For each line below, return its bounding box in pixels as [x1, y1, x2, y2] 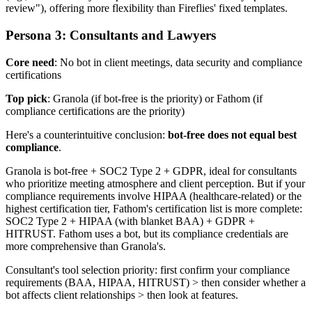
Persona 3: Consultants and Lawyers [6, 28, 216, 43]
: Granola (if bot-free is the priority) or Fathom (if [47, 92, 263, 104]
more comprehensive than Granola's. [6, 240, 166, 252]
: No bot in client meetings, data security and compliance [54, 56, 302, 68]
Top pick [6, 92, 47, 104]
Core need [6, 56, 54, 68]
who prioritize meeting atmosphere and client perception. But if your [6, 177, 305, 189]
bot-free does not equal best [168, 128, 297, 141]
